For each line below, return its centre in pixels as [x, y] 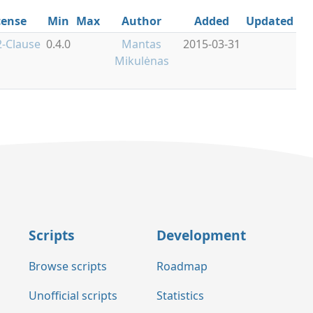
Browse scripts [68, 266]
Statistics [180, 296]
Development [201, 235]
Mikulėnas [141, 61]
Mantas [141, 44]
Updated [270, 21]
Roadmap [182, 266]
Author [141, 21]
